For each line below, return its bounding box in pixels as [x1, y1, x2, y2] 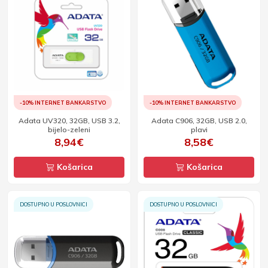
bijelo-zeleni [48, 125, 90, 134]
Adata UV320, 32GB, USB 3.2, [18, 116, 120, 125]
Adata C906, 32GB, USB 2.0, [151, 116, 247, 125]
